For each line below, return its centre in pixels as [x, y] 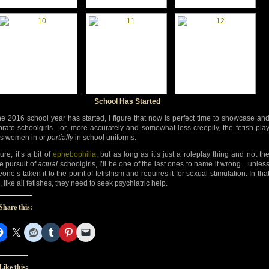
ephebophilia [74, 154]
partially [60, 137]
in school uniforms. [105, 137]
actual [48, 164]
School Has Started [127, 101]
